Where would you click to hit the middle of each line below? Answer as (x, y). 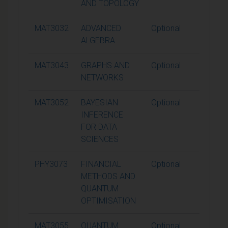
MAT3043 (52, 65)
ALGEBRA (98, 40)
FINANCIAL (101, 164)
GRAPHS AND (105, 65)
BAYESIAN (99, 102)
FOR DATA (99, 127)
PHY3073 (51, 164)
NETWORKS (102, 77)
